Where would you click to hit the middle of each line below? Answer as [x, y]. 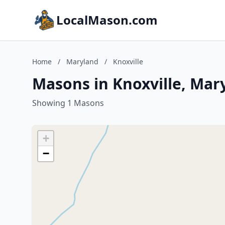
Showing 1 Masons [68, 103]
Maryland [82, 62]
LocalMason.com [107, 20]
